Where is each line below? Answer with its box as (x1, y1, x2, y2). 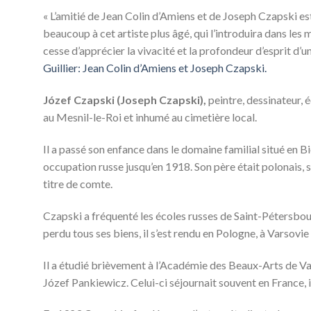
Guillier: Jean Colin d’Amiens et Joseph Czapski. (43, 61, 269, 75)
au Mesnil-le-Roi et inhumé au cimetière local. (43, 110, 257, 124)
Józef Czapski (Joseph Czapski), (43, 93, 206, 107)
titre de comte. (43, 176, 112, 190)
